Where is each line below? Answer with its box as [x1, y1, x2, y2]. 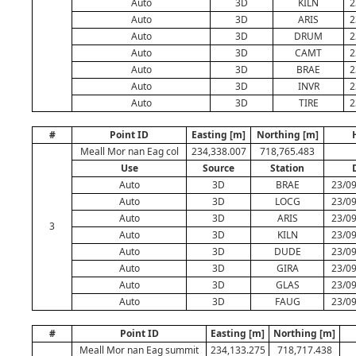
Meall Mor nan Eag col [79, 145, 179, 158]
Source [203, 161, 234, 175]
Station [270, 161, 304, 175]
